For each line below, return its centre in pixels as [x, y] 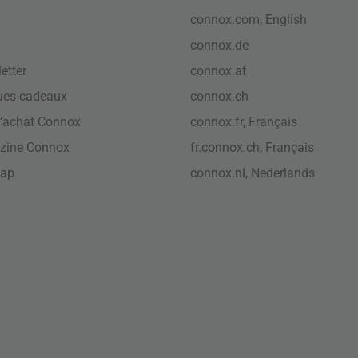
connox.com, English [249, 19]
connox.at [219, 70]
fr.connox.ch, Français [253, 147]
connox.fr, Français [244, 121]
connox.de [220, 45]
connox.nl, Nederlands [253, 173]
